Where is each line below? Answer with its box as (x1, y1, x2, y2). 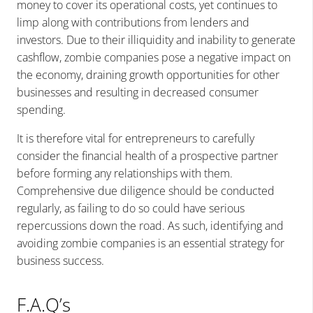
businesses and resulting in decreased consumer (17, 84, 259, 100)
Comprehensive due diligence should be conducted (17, 182, 275, 198)
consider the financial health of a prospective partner (17, 147, 278, 163)
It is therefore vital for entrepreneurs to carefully (17, 130, 254, 146)
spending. (17, 101, 66, 117)
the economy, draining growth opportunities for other (17, 66, 279, 82)
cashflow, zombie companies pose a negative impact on (17, 49, 291, 65)
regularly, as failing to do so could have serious (17, 200, 245, 216)
